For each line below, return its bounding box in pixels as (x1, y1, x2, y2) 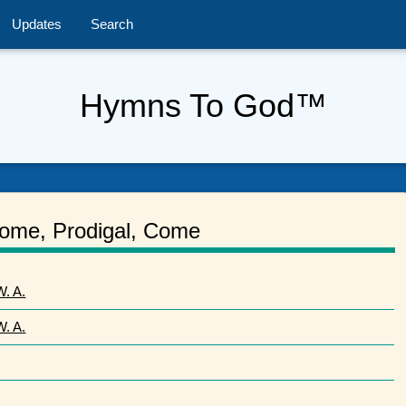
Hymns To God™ (79, 87, 327, 124)
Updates (12, 16, 62, 32)
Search (91, 16, 133, 32)
